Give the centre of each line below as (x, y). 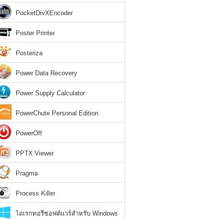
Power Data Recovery (46, 73)
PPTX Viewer (35, 153)
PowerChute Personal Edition (57, 113)
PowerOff (29, 133)
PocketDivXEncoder (44, 13)
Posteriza (29, 53)
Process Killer (35, 193)
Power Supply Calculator (50, 93)
